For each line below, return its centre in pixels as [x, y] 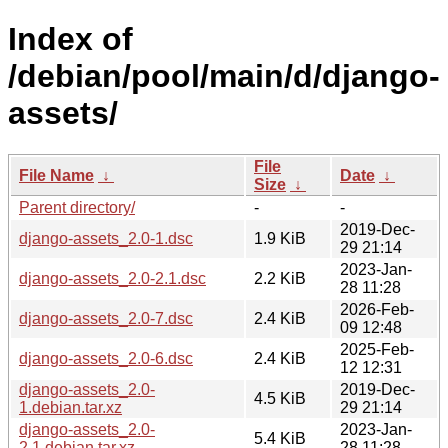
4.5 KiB [280, 398]
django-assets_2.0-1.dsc [106, 238]
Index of [70, 39]
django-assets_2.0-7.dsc [106, 318]
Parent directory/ [77, 207]
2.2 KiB [280, 278]
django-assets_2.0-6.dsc [106, 358]
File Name [56, 175]
